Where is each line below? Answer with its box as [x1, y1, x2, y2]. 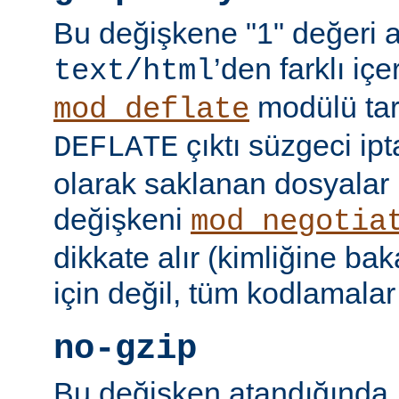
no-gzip [53, 329, 197, 370]
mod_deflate [53, 92, 249, 126]
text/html [53, 53, 214, 88]
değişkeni [53, 201, 191, 236]
